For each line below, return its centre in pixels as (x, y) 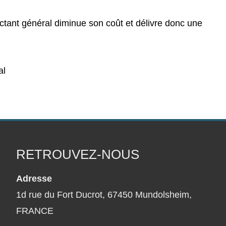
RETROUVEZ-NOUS (78, 154)
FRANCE (35, 211)
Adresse (34, 179)
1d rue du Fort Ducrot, (61, 195)
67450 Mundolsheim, (150, 195)
